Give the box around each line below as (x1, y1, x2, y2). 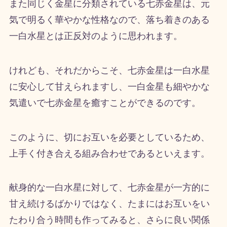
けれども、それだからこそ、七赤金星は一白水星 (9, 65, 210, 75)
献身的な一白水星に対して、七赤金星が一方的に (9, 182, 210, 193)
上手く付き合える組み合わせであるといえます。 (9, 148, 210, 159)
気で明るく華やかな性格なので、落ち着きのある (9, 14, 210, 25)
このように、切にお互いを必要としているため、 (9, 132, 210, 142)
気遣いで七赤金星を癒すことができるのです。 (9, 97, 201, 108)
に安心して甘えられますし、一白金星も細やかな (9, 81, 210, 92)
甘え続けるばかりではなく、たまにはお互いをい (9, 199, 210, 209)
